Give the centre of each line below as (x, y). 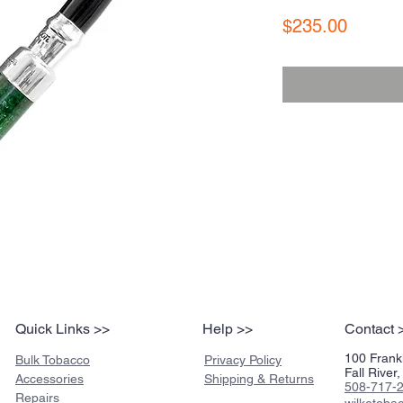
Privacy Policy (243, 360)
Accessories (49, 379)
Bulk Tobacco (53, 360)
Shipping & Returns (259, 379)
